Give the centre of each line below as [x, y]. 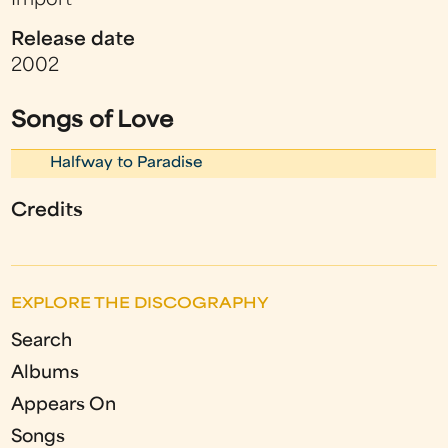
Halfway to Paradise [127, 163]
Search [42, 341]
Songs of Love [92, 121]
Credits [47, 211]
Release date [73, 40]
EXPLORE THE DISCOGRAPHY [140, 304]
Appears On [64, 405]
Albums [45, 373]
